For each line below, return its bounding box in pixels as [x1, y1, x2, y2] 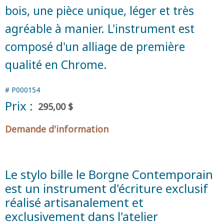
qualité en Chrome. [5, 56, 107, 72]
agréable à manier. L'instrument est [5, 20, 194, 36]
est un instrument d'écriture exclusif [5, 179, 208, 196]
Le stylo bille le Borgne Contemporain [5, 165, 213, 182]
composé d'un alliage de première [5, 38, 185, 54]
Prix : [5, 97, 33, 114]
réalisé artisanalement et [5, 193, 143, 210]
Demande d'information [5, 122, 108, 135]
